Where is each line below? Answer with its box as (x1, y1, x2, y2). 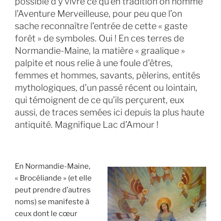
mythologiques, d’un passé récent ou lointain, (15, 82, 197, 93)
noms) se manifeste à (15, 197, 89, 207)
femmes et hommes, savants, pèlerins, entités (15, 70, 200, 81)
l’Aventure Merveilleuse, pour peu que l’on (15, 8, 182, 19)
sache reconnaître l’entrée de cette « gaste (15, 21, 187, 32)
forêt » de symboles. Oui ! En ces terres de (15, 33, 184, 44)
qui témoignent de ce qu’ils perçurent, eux (15, 95, 184, 106)
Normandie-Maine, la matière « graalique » (15, 45, 185, 56)
